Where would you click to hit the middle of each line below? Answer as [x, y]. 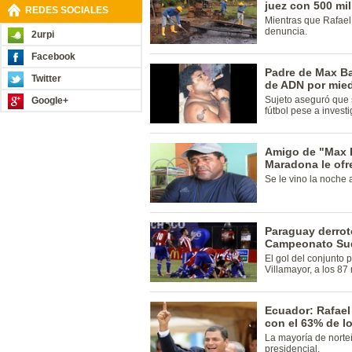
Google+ [50, 101]
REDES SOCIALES [67, 10]
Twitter [46, 79]
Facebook [53, 57]
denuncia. [286, 31]
